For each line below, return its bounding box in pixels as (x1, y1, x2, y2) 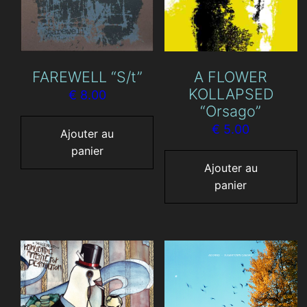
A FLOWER (194, 68, 268, 86)
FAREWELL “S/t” (32, 68, 143, 86)
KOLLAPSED (188, 85, 273, 103)
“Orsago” (200, 102, 262, 121)
